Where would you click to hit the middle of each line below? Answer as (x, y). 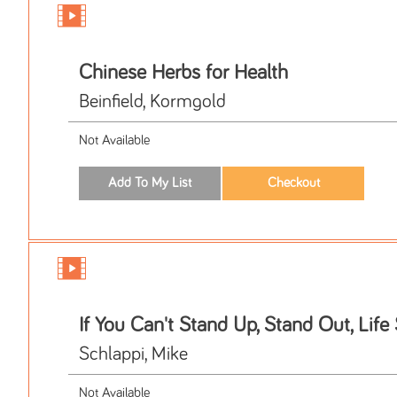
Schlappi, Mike (133, 354)
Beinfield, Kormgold (152, 102)
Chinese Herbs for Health (183, 73)
